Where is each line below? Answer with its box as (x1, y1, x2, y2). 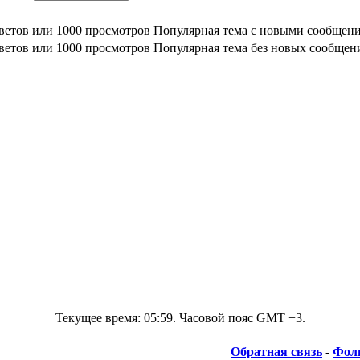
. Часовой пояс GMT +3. (172, 311, 305, 325)
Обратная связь (231, 345, 322, 358)
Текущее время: (55, 311, 144, 325)
